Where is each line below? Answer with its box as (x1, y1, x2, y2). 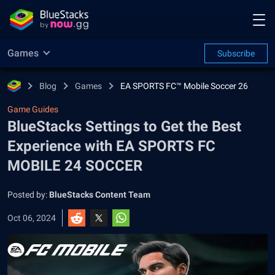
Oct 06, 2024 (7, 213, 56, 223)
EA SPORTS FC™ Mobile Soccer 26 (120, 81, 248, 91)
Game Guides (7, 104, 58, 114)
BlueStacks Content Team (49, 190, 150, 199)
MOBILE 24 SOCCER (7, 157, 142, 174)
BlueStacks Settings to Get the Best (7, 118, 241, 135)
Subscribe (217, 48, 255, 58)
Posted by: (7, 190, 49, 199)
